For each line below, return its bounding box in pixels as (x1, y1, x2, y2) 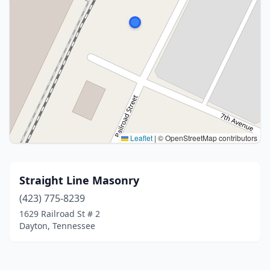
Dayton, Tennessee (19, 220, 95, 231)
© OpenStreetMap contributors (156, 133, 257, 143)
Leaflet (128, 133, 152, 143)
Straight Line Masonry (19, 173, 139, 187)
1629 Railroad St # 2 (19, 208, 100, 219)
